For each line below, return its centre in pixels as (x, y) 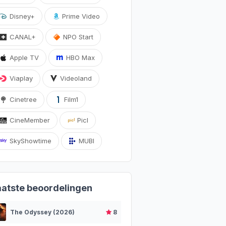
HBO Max (80, 58)
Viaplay (20, 78)
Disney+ (21, 16)
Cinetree (22, 99)
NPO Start (77, 37)
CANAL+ (22, 37)
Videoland (75, 78)
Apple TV (23, 58)
